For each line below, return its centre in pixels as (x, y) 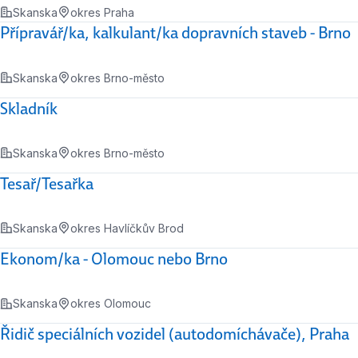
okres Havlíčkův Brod (127, 228)
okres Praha (102, 12)
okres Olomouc (111, 304)
